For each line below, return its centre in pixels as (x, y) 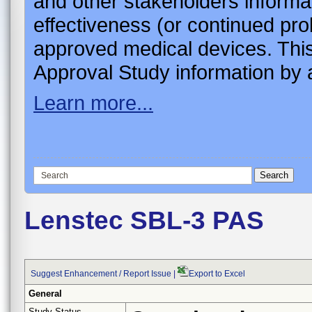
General (45, 293)
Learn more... (93, 102)
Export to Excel (217, 273)
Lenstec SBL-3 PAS (144, 220)
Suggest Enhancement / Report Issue (101, 273)
